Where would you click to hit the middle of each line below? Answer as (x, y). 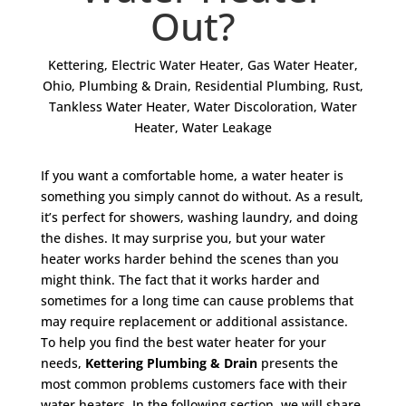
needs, (63, 363)
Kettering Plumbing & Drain (173, 363)
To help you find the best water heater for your (183, 342)
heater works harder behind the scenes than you (189, 259)
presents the (299, 363)
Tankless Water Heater (117, 106)
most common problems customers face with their (193, 384)
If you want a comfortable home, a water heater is (192, 175)
